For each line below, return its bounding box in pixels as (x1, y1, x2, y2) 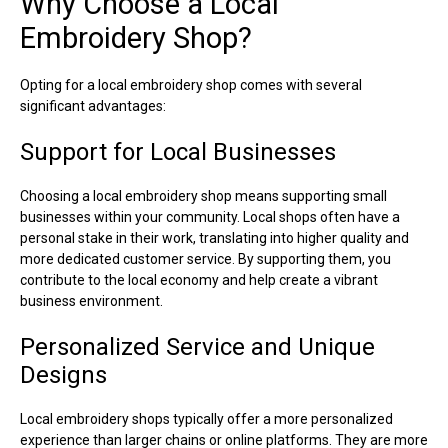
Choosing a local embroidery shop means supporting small (20, 187, 387, 204)
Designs (20, 360, 107, 389)
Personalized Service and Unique (20, 332, 375, 361)
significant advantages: (20, 97, 166, 114)
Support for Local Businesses (20, 137, 336, 166)
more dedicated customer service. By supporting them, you (20, 250, 391, 267)
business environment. (20, 292, 163, 309)
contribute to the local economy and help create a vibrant (20, 271, 378, 288)
